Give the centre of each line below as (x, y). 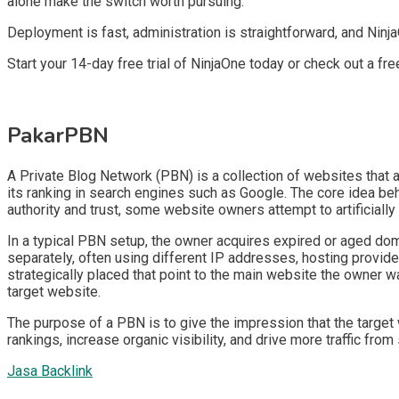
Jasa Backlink (50, 371)
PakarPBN (58, 136)
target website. (54, 292)
